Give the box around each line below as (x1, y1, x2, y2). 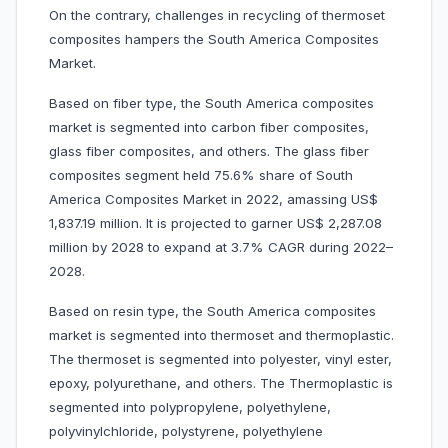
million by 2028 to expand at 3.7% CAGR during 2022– (49, 239, 393, 256)
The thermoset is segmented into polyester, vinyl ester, (49, 351, 392, 368)
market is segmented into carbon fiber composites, (49, 119, 369, 136)
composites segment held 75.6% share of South (49, 167, 353, 184)
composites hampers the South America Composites (49, 31, 379, 48)
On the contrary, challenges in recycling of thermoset (49, 7, 385, 24)
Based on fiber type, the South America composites (49, 95, 374, 112)
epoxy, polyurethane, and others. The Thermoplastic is (49, 375, 393, 392)
